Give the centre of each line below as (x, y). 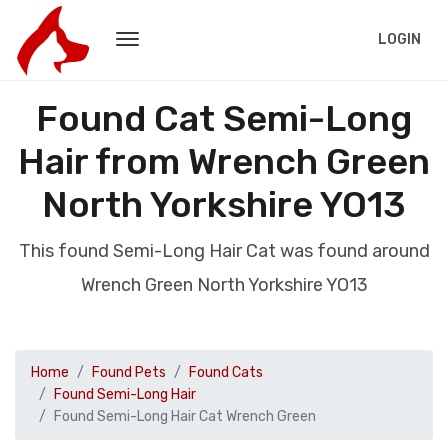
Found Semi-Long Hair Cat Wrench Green (185, 416)
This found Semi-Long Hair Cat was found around (224, 251)
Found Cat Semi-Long (224, 118)
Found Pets (129, 372)
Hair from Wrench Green (224, 161)
